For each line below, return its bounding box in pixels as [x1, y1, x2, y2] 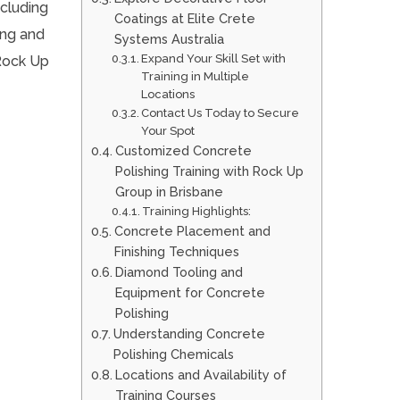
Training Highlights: [142, 204, 252, 219]
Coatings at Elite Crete [113, 11, 255, 27]
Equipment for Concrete [114, 285, 265, 301]
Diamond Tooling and [114, 264, 243, 280]
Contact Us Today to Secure [141, 106, 300, 121]
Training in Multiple [141, 70, 250, 84]
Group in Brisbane [114, 184, 223, 200]
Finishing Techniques [113, 244, 239, 260]
